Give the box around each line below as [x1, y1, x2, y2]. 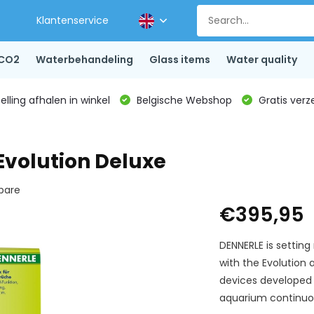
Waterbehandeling [35, 53, 133, 67]
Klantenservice [36, 13, 109, 27]
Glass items [149, 53, 210, 67]
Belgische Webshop [133, 93, 232, 107]
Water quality [226, 53, 297, 67]
